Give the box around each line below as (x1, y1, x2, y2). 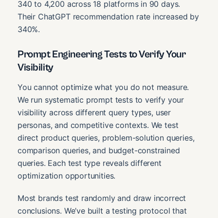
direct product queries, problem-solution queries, (18, 132, 195, 143)
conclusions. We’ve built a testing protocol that (18, 205, 187, 216)
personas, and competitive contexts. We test (18, 120, 179, 130)
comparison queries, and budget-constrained (18, 145, 180, 155)
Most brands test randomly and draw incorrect (18, 193, 186, 203)
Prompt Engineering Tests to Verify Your (18, 49, 186, 61)
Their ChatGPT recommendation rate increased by (18, 11, 199, 21)
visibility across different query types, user (18, 107, 171, 117)
